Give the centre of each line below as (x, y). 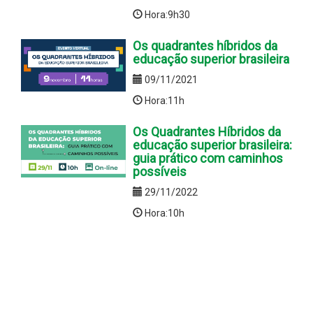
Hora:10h (163, 213)
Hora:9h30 (166, 14)
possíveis (160, 171)
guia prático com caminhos (208, 158)
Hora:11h (163, 100)
